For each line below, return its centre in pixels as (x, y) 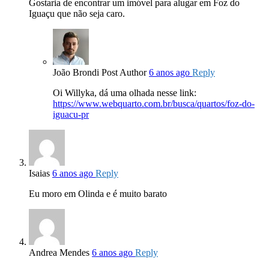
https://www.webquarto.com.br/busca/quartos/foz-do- (154, 104)
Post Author (124, 73)
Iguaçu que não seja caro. (77, 14)
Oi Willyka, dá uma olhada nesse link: (125, 93)
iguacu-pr (71, 115)
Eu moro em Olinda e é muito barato (98, 194)
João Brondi (76, 73)
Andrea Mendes (59, 253)
